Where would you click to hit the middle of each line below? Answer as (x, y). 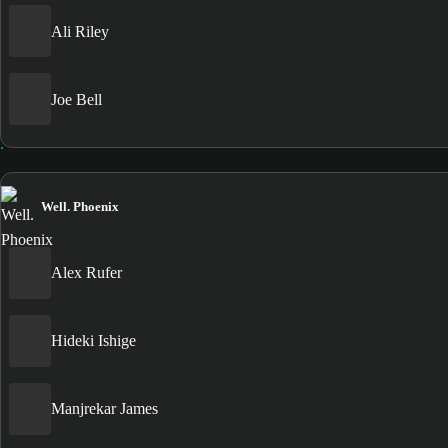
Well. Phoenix (80, 206)
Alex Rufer (86, 273)
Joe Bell (76, 99)
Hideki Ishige (93, 341)
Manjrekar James (104, 409)
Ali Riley (80, 31)
